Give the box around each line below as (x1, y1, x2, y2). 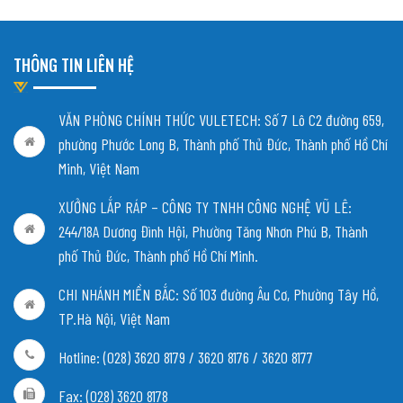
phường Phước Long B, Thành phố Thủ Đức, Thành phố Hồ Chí (58, 133, 388, 154)
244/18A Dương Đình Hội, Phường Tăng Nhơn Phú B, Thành (58, 220, 368, 241)
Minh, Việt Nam (58, 157, 139, 178)
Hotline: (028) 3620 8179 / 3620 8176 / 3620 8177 (58, 346, 313, 367)
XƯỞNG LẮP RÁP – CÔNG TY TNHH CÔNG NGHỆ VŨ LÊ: (58, 196, 352, 217)
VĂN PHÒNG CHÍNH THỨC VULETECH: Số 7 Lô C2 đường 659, (58, 109, 384, 130)
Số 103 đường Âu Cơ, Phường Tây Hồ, (179, 283, 379, 304)
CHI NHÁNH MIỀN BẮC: (58, 283, 179, 304)
